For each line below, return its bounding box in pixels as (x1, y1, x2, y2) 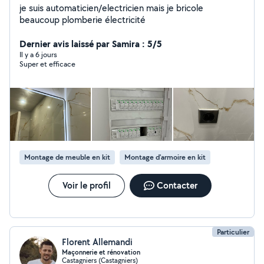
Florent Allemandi (62, 236, 133, 248)
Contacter (156, 179, 197, 192)
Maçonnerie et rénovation (62, 247, 140, 257)
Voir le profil (62, 179, 111, 192)
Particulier (217, 227, 249, 237)
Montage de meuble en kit (24, 152, 110, 162)
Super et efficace (19, 59, 75, 69)
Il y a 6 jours (19, 49, 57, 60)
